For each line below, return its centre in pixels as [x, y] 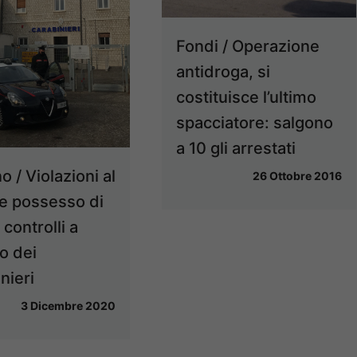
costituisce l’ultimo [247, 97]
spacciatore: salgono [255, 122]
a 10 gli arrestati [236, 148]
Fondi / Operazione [248, 46]
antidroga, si [224, 71]
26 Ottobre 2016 [298, 175]
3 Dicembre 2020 [69, 306]
